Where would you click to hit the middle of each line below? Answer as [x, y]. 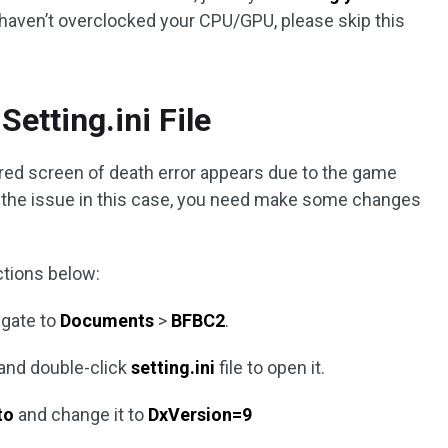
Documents [107, 320]
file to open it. [270, 367]
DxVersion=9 [200, 414]
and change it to [81, 414]
